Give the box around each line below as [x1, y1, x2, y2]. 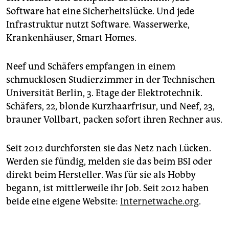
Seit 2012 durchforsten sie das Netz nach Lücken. [6, 143, 211, 154]
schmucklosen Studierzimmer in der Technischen [6, 74, 215, 86]
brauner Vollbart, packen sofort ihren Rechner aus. [6, 114, 222, 126]
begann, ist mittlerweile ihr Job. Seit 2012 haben [6, 182, 209, 194]
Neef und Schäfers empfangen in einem [6, 61, 175, 73]
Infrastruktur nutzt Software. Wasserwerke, [6, 19, 190, 31]
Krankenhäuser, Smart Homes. [6, 32, 136, 44]
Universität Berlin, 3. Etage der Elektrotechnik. [6, 87, 202, 99]
